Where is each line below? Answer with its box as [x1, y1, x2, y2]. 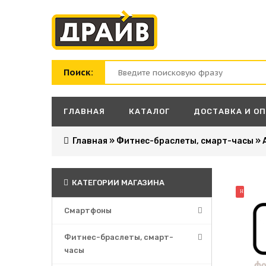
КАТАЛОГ [129, 107, 170, 116]
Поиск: [64, 66, 93, 78]
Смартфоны [64, 206, 112, 215]
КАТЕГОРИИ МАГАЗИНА [70, 178, 164, 187]
